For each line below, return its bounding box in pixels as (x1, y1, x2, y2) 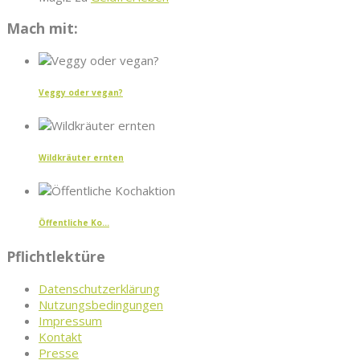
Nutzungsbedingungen (39, 296, 163, 313)
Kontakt (39, 328, 82, 345)
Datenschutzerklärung (39, 280, 160, 297)
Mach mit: (6, 18, 78, 39)
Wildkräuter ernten (39, 152, 124, 164)
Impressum (39, 312, 102, 329)
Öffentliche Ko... (39, 217, 109, 229)
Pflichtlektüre (6, 247, 105, 267)
